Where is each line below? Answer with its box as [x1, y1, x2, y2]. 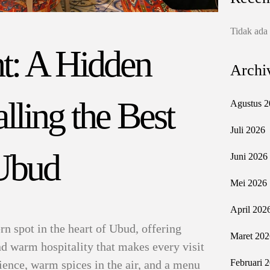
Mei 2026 [230, 178, 267, 188]
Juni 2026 [230, 151, 268, 162]
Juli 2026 [230, 125, 265, 135]
